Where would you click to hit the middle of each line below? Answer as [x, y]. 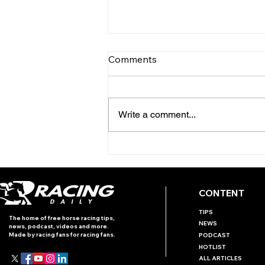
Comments [132, 59]
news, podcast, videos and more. [59, 227]
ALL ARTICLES [220, 258]
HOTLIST [212, 247]
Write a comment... [157, 115]
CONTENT [222, 193]
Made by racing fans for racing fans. [62, 235]
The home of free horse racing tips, [62, 218]
